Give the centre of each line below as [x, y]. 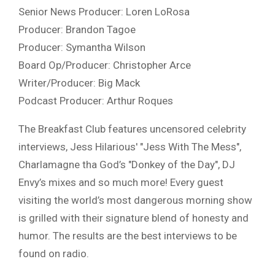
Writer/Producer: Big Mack [79, 83]
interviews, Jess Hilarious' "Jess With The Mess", [130, 147]
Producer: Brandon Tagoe [77, 30]
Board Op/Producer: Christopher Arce [105, 65]
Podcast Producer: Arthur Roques [96, 101]
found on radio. [54, 254]
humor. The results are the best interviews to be [128, 236]
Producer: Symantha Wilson [82, 48]
